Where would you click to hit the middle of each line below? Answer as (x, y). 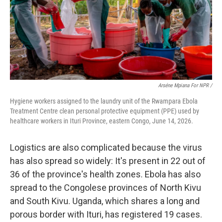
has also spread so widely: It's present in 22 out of (108, 161)
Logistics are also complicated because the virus (106, 147)
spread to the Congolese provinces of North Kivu (106, 188)
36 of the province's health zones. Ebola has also (105, 174)
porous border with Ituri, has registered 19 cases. (106, 214)
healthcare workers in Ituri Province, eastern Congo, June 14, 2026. (102, 121)
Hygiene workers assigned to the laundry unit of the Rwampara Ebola (104, 101)
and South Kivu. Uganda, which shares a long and (105, 201)
